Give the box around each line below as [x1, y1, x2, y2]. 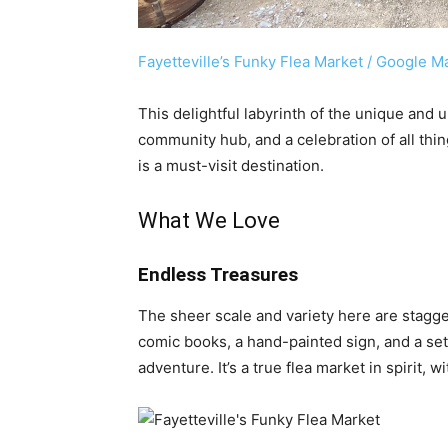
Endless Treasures [138, 263, 298, 286]
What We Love [138, 208, 280, 233]
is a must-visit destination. [138, 156, 324, 175]
